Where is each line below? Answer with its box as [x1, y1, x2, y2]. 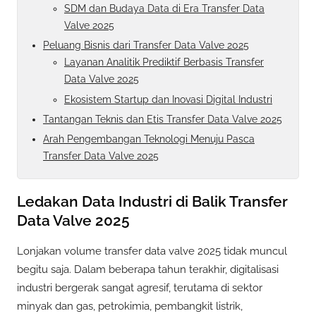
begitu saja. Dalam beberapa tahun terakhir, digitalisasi [17, 263, 279, 276]
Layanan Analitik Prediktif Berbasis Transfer [64, 56, 264, 68]
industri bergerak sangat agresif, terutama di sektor [17, 281, 262, 295]
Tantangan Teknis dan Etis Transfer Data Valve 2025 [43, 113, 282, 125]
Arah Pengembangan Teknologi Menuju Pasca [43, 133, 255, 145]
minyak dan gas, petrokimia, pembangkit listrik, [17, 300, 243, 313]
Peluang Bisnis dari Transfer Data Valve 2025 [43, 39, 249, 51]
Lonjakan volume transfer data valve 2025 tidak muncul [17, 245, 287, 258]
